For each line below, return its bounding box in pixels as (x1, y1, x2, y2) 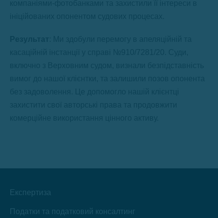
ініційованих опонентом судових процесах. (10, 12, 164, 20)
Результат (10, 35, 49, 43)
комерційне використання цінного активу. (10, 114, 159, 122)
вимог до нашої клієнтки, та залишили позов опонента (10, 74, 205, 83)
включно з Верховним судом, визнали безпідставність (10, 61, 204, 70)
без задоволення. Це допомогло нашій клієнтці (10, 88, 179, 96)
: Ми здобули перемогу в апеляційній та (49, 35, 192, 43)
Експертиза (10, 188, 51, 197)
